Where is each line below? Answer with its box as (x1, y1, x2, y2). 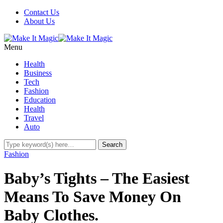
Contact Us (24, 8, 59, 16)
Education (24, 96, 56, 104)
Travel (24, 113, 44, 122)
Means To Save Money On (4, 188, 181, 206)
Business (24, 69, 52, 77)
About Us (24, 17, 55, 25)
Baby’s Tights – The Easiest (4, 169, 190, 188)
